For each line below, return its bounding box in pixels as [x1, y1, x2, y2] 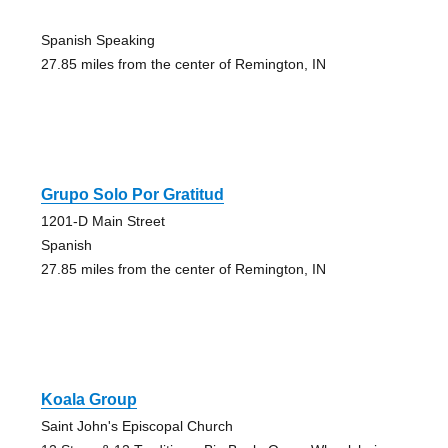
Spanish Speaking [40, 31, 155, 48]
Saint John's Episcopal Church [40, 417, 233, 434]
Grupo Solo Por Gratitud [40, 185, 224, 203]
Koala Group [40, 390, 137, 408]
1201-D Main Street [40, 212, 165, 229]
